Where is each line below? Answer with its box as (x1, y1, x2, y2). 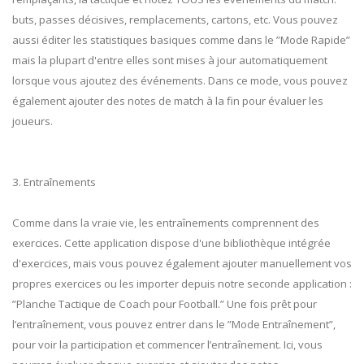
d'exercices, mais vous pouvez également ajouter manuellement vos (12, 256, 352, 271)
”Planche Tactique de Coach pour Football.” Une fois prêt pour (12, 297, 317, 312)
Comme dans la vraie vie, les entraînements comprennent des (12, 215, 319, 231)
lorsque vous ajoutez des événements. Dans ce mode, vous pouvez (12, 73, 348, 89)
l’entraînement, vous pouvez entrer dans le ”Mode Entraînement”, (12, 317, 336, 332)
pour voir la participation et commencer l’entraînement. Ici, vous (12, 337, 323, 353)
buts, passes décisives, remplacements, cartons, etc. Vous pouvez (12, 12, 338, 28)
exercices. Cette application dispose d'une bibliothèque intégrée (12, 236, 331, 251)
